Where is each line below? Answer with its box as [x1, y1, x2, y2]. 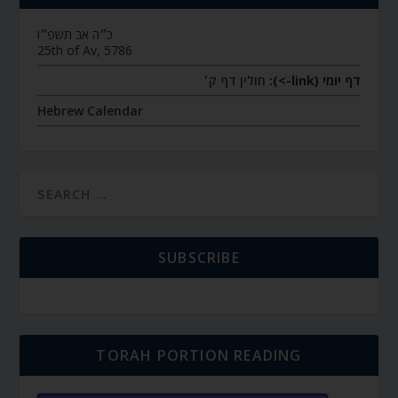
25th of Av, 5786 [37, 42, 133, 60]
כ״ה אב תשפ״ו [37, 26, 114, 44]
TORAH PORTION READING [96, 346, 302, 366]
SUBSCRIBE [158, 248, 240, 268]
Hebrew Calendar [37, 102, 144, 120]
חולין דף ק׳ [203, 72, 266, 90]
